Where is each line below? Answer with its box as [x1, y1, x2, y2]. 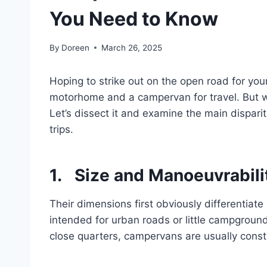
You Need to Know [49, 7, 218, 31]
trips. [49, 123, 73, 135]
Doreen [61, 42, 90, 52]
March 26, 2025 [101, 42, 163, 52]
